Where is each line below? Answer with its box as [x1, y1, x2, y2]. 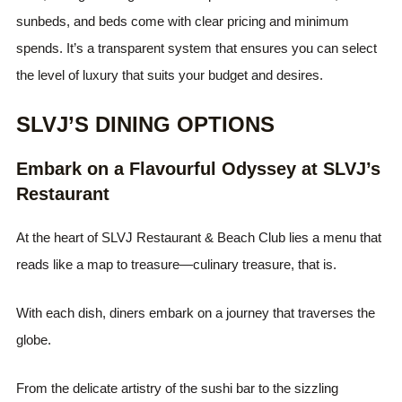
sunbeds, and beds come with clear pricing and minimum [16, 13, 350, 29]
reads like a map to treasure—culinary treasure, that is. [16, 256, 337, 272]
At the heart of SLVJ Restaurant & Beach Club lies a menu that [16, 229, 382, 245]
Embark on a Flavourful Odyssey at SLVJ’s [16, 158, 381, 179]
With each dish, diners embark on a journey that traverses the [16, 304, 376, 320]
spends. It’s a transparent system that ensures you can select [16, 39, 378, 56]
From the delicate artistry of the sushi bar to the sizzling [16, 380, 339, 396]
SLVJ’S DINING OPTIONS [16, 111, 275, 136]
